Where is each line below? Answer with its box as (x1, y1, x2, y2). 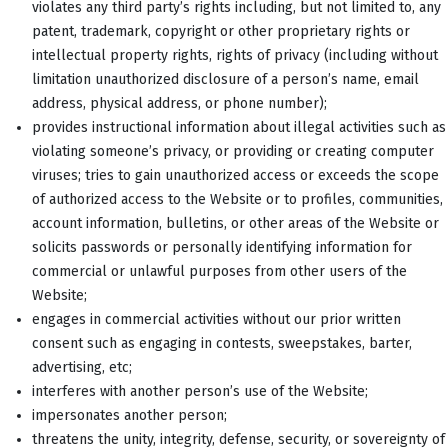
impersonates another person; (32, 406, 227, 424)
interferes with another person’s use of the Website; (32, 382, 368, 400)
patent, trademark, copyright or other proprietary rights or (32, 22, 410, 40)
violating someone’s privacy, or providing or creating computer (32, 142, 434, 160)
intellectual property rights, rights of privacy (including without (32, 46, 438, 64)
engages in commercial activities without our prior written (32, 310, 401, 328)
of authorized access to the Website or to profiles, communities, (32, 190, 443, 208)
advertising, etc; (32, 358, 132, 376)
